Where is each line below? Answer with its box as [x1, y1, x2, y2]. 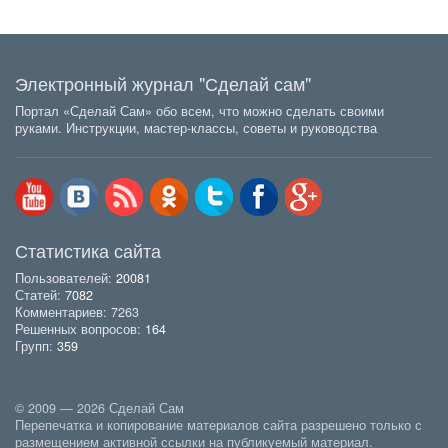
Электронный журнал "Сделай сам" [15, 70, 311, 97]
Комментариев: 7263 [15, 303, 139, 322]
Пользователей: [15, 269, 116, 288]
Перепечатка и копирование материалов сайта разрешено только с [15, 416, 422, 435]
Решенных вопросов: [15, 320, 145, 339]
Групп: [15, 337, 57, 356]
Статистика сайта [15, 237, 161, 264]
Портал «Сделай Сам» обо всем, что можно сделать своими [15, 102, 384, 121]
